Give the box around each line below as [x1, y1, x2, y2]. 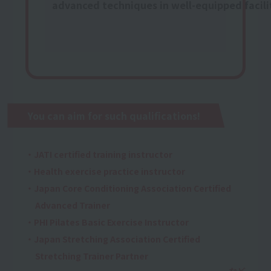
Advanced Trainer [35, 198, 111, 211]
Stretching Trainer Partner [35, 249, 149, 262]
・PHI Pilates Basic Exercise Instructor [25, 215, 189, 228]
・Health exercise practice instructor [25, 165, 186, 177]
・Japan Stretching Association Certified [25, 232, 201, 245]
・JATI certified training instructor [25, 148, 173, 160]
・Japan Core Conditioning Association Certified [25, 181, 232, 194]
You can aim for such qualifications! [28, 108, 201, 123]
